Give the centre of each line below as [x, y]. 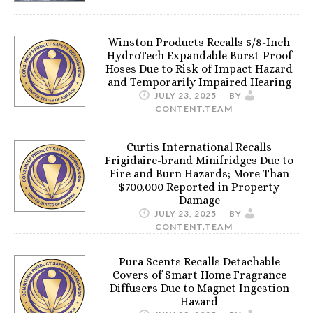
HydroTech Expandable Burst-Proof [199, 55]
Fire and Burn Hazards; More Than [199, 173]
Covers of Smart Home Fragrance [199, 275]
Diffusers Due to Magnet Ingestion [199, 288]
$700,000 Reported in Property [199, 187]
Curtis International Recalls [199, 147]
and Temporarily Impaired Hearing [199, 82]
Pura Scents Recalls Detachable [199, 261]
